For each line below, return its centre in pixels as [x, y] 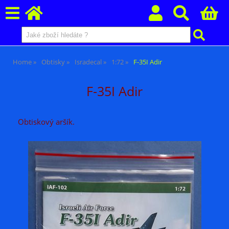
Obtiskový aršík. [46, 122]
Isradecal [88, 62]
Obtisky [53, 62]
